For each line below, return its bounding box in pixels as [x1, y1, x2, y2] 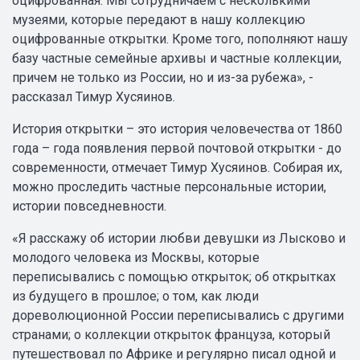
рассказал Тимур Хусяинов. [12, 88, 175, 104]
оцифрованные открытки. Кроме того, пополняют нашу [12, 31, 348, 47]
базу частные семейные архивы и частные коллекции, [12, 50, 342, 66]
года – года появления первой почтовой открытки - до [12, 140, 342, 156]
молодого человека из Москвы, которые [12, 249, 260, 265]
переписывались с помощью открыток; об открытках [12, 268, 336, 284]
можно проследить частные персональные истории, [12, 178, 326, 194]
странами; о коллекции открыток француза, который [12, 326, 330, 342]
